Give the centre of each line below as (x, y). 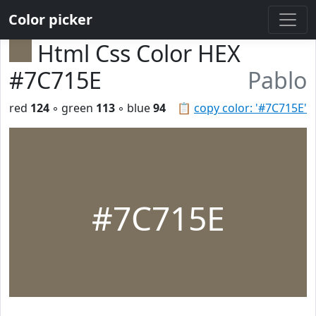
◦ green (73, 108)
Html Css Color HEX (139, 53)
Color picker (50, 19)
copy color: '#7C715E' (250, 108)
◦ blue (134, 108)
